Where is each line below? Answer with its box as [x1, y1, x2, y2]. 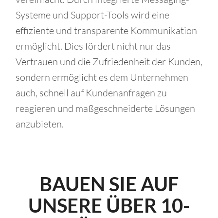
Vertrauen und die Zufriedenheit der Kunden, [16, 55, 202, 68]
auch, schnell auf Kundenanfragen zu [16, 87, 167, 99]
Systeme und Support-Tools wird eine [16, 9, 169, 21]
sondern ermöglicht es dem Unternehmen [16, 71, 188, 84]
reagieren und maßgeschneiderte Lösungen [16, 102, 195, 115]
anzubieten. [16, 118, 64, 130]
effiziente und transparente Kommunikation [16, 24, 197, 37]
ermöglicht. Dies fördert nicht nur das [16, 40, 171, 53]
